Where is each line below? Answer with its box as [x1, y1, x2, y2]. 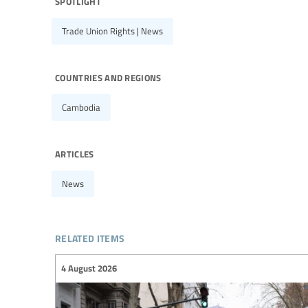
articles [55, 144, 94, 162]
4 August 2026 [61, 262, 117, 275]
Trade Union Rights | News [62, 25, 163, 38]
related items [55, 226, 125, 247]
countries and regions [55, 67, 162, 86]
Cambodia [62, 101, 100, 114]
